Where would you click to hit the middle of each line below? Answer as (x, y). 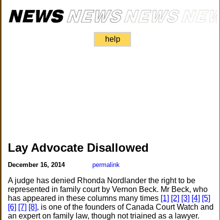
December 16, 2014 (38, 165)
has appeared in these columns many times (84, 198)
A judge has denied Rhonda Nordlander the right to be (102, 180)
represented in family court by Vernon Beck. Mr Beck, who (108, 189)
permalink (106, 165)
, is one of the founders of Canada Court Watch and (125, 207)
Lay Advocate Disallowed (79, 148)
